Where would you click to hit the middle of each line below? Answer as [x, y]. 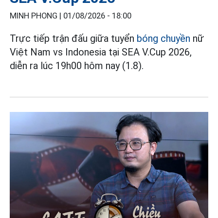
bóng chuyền [163, 38]
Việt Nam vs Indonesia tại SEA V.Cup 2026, [101, 52]
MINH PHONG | [36, 16]
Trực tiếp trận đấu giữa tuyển [73, 38]
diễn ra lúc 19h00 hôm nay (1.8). [77, 65]
